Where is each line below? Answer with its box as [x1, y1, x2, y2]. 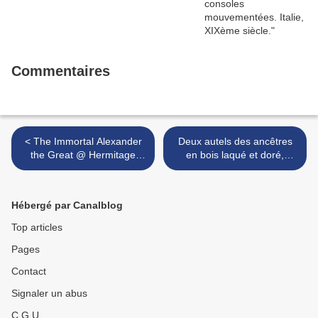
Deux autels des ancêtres [177, 136, 292, 148]
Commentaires [11, 63, 110, 79]
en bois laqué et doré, [186, 149, 284, 161]
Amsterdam [57, 163, 109, 175]
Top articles [11, 221, 62, 234]
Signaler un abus [11, 287, 87, 300]
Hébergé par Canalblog [11, 199, 123, 212]
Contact [11, 265, 46, 278]
